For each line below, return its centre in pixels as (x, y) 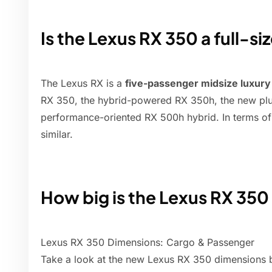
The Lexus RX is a (83, 83)
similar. (57, 134)
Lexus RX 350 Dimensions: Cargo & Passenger (148, 243)
